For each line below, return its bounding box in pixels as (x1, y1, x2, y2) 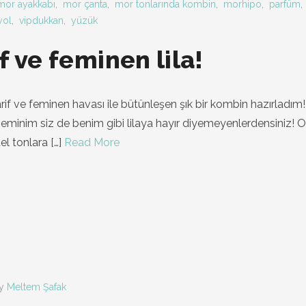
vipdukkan (19, 15, 64, 26)
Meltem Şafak (7, 281, 66, 292)
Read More (64, 136, 120, 149)
